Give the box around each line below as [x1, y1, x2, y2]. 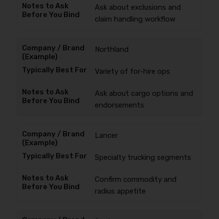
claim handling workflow [94, 15, 175, 23]
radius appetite [94, 187, 146, 196]
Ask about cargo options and [94, 89, 193, 98]
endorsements [94, 101, 144, 109]
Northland [94, 45, 129, 54]
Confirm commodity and [94, 175, 176, 184]
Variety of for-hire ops [94, 67, 170, 76]
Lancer [94, 131, 118, 140]
